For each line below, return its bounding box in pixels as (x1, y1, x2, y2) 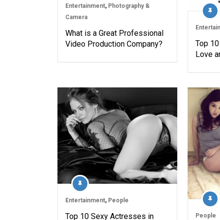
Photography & (108, 2, 150, 9)
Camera (65, 13, 87, 21)
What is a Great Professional (65, 28, 164, 38)
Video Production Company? (65, 39, 163, 49)
